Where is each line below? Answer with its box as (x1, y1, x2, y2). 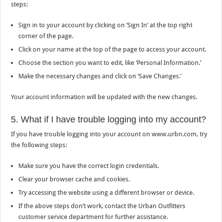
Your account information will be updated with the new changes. (11, 93, 198, 101)
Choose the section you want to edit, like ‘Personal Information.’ (18, 58, 202, 66)
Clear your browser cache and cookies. (18, 175, 130, 183)
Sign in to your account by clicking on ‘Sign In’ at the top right (18, 21, 193, 29)
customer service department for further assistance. (18, 213, 168, 221)
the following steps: (11, 141, 67, 149)
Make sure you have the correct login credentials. (18, 162, 160, 169)
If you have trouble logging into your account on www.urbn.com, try (11, 130, 208, 138)
